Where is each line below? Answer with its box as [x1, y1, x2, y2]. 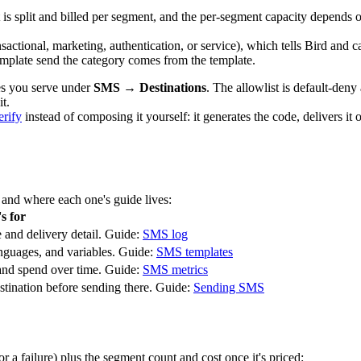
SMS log [143, 226, 188, 241]
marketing [52, 38, 103, 52]
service [201, 38, 236, 52]
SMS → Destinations [93, 80, 206, 94]
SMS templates [156, 244, 233, 259]
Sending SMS [193, 280, 264, 294]
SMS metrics [143, 262, 208, 276]
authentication [110, 38, 180, 52]
